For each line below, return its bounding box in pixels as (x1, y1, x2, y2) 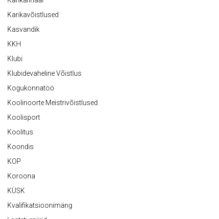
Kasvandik (7, 25, 40, 33)
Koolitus (7, 128, 33, 136)
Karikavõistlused (7, 10, 59, 19)
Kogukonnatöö (7, 84, 54, 92)
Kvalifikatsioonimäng (7, 201, 72, 209)
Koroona (7, 172, 35, 180)
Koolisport (7, 113, 40, 121)
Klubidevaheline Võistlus (7, 69, 82, 77)
